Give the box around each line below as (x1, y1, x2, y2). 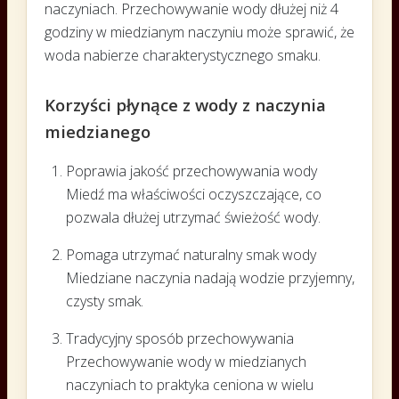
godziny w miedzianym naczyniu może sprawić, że (45, 21, 354, 42)
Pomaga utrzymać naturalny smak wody (66, 244, 316, 265)
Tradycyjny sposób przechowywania (66, 328, 294, 348)
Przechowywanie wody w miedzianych (66, 351, 306, 371)
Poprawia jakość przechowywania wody (66, 160, 317, 181)
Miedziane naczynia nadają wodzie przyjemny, (66, 267, 354, 288)
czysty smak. (66, 290, 143, 311)
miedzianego (45, 119, 151, 142)
